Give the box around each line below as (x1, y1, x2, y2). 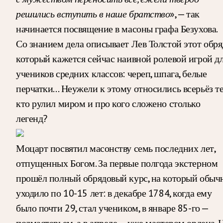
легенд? (16, 111, 47, 125)
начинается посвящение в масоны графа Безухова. (16, 22, 217, 35)
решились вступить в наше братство (16, 7, 170, 20)
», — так (170, 7, 200, 20)
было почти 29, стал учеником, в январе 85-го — (16, 201, 208, 215)
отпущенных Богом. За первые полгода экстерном (16, 156, 218, 170)
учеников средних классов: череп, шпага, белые (16, 67, 207, 80)
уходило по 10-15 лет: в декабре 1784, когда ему (16, 186, 212, 200)
